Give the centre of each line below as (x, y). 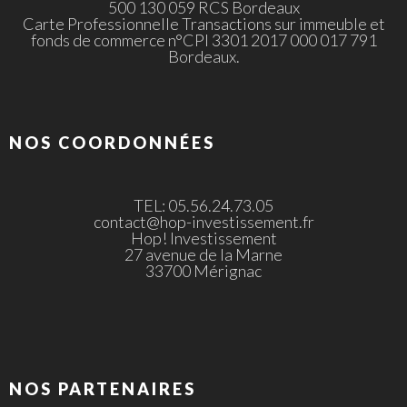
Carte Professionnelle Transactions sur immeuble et (203, 24)
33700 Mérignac (203, 271)
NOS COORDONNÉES (112, 143)
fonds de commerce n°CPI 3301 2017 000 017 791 (203, 40)
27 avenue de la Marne (203, 254)
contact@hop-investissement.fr (203, 222)
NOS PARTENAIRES (103, 389)
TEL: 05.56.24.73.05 (203, 205)
